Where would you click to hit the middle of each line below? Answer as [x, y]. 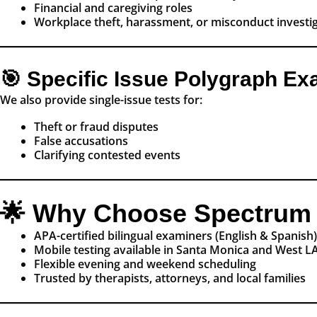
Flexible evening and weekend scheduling [145, 264]
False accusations [81, 141]
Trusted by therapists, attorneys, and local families [170, 278]
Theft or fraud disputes [96, 127]
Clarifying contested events [107, 155]
